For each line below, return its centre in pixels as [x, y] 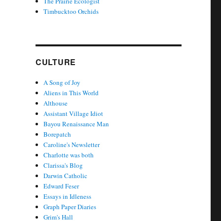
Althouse [56, 103]
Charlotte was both [69, 155]
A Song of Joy [62, 83]
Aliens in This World [71, 93]
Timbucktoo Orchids [71, 12]
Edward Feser [61, 186]
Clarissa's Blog [63, 166]
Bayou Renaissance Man [76, 124]
